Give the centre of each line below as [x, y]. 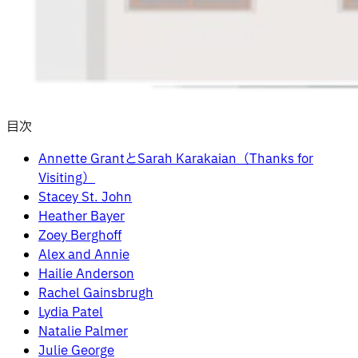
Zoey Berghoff [80, 235]
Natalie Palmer [83, 331]
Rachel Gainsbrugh [96, 293]
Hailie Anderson [86, 274]
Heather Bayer [82, 216]
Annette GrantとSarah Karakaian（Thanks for [176, 159]
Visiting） [67, 178]
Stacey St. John [85, 197]
